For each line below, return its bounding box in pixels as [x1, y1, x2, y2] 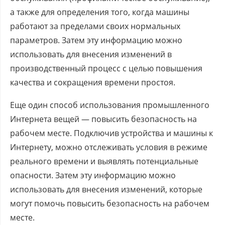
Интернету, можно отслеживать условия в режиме [10, 141, 207, 153]
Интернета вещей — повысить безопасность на [10, 113, 197, 125]
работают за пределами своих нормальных [10, 20, 180, 32]
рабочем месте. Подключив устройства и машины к [10, 127, 213, 139]
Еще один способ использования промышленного [10, 99, 209, 110]
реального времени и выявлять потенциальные [10, 155, 198, 167]
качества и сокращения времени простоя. [10, 76, 175, 88]
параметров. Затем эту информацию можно [10, 34, 182, 46]
